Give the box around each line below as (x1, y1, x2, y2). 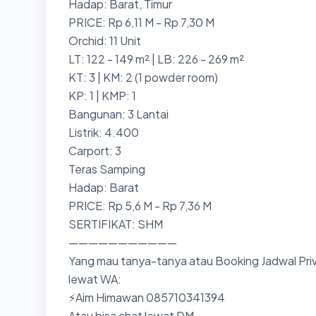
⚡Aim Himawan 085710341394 (68, 290, 225, 305)
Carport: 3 (68, 143, 121, 158)
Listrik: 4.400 (68, 125, 139, 140)
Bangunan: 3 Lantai (68, 107, 169, 121)
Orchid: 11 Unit (68, 33, 141, 48)
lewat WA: (68, 272, 121, 286)
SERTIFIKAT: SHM (68, 217, 163, 231)
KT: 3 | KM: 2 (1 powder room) (68, 70, 218, 85)
